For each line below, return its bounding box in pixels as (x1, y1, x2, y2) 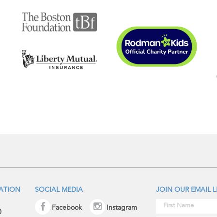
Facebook (52, 205, 82, 212)
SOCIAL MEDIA (35, 187, 83, 194)
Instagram (106, 205, 137, 212)
